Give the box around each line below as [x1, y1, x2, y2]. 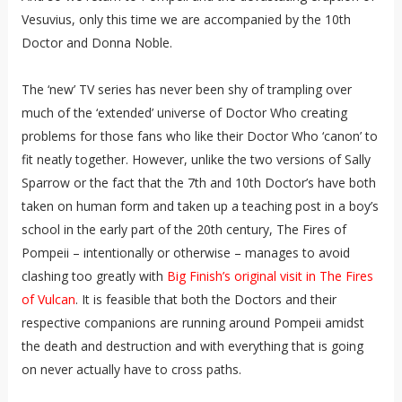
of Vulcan [21, 290, 75, 308]
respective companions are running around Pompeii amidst [21, 313, 364, 331]
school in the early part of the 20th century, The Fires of [21, 220, 346, 238]
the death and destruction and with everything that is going [21, 336, 363, 354]
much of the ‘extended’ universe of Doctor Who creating [21, 103, 347, 121]
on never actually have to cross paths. [21, 360, 241, 378]
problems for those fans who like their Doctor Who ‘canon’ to [21, 127, 378, 144]
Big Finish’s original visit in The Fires [166, 267, 373, 284]
